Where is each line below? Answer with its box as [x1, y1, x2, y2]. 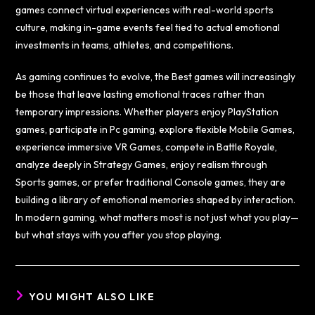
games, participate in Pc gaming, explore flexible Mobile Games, [15, 122, 295, 136]
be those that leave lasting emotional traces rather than [15, 87, 265, 101]
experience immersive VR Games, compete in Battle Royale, [15, 140, 278, 153]
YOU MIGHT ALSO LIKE [28, 290, 155, 303]
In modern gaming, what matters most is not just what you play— [15, 210, 300, 224]
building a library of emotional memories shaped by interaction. [15, 193, 296, 206]
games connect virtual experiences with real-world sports [15, 3, 274, 16]
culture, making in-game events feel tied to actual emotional [15, 20, 281, 34]
